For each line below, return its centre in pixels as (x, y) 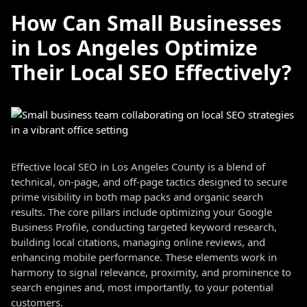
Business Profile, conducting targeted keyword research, (144, 227)
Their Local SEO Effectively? (151, 72)
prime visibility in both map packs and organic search (137, 197)
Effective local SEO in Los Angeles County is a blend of (138, 167)
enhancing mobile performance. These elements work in (144, 257)
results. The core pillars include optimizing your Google (142, 212)
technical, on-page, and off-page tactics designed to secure (149, 182)
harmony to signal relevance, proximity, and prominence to (151, 272)
